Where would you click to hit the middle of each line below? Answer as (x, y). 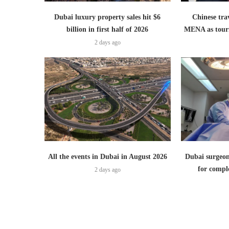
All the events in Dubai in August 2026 (107, 157)
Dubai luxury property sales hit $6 (108, 17)
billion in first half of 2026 (108, 29)
